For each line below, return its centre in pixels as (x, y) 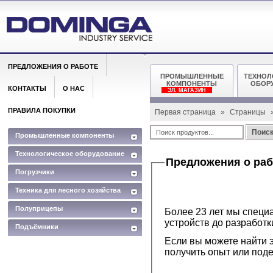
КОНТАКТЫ (27, 88)
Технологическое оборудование (70, 154)
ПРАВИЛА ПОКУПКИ (42, 110)
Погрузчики (35, 172)
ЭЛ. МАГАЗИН (187, 90)
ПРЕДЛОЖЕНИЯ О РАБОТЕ (53, 66)
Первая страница (186, 112)
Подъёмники (37, 227)
